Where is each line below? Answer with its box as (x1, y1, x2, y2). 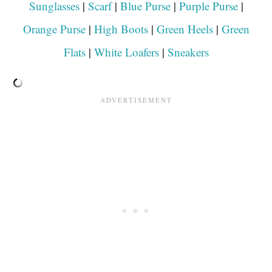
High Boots (93, 21, 148, 36)
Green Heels (156, 21, 213, 36)
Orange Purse (22, 21, 86, 36)
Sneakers (167, 44, 209, 59)
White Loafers (93, 44, 159, 59)
